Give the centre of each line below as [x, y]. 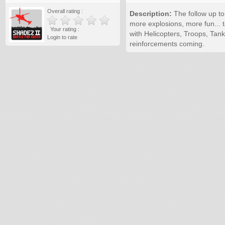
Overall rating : [65, 11]
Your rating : [63, 29]
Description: [151, 14]
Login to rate [62, 37]
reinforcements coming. [167, 44]
